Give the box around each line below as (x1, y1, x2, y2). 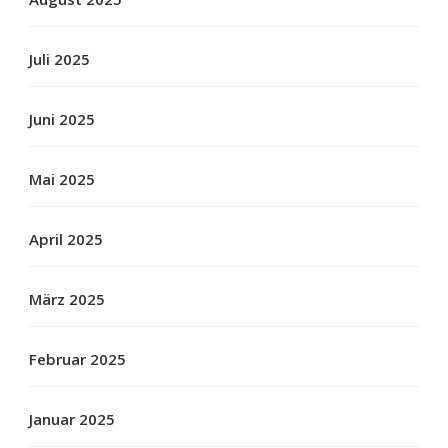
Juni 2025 (29, 108, 95, 129)
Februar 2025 (29, 348, 126, 369)
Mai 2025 (29, 168, 95, 189)
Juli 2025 (29, 48, 90, 69)
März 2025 (29, 288, 105, 309)
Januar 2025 (29, 408, 115, 429)
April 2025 (29, 228, 103, 249)
